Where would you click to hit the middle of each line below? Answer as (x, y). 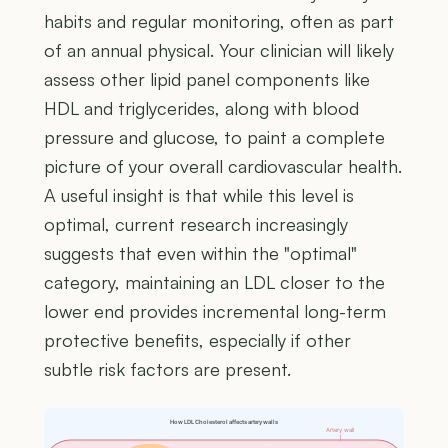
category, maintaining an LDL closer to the (214, 282)
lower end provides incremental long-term (215, 311)
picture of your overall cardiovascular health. (223, 166)
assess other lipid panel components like (207, 79)
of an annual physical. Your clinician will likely (219, 50)
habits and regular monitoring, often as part (219, 21)
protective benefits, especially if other (197, 340)
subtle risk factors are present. (167, 369)
